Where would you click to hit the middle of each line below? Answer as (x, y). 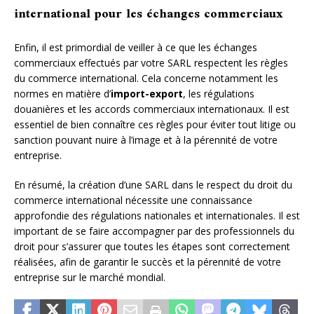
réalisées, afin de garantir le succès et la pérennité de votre (148, 261)
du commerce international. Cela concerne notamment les (146, 78)
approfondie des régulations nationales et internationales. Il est (157, 215)
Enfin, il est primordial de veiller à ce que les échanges (136, 47)
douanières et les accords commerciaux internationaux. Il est (152, 109)
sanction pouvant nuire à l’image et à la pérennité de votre (146, 139)
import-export (147, 93)
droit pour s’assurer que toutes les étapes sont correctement (152, 246)
